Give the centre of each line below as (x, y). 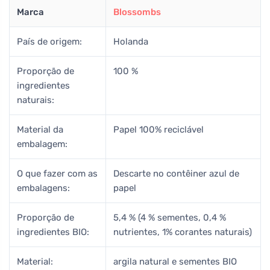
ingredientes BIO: (53, 232)
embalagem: (42, 144)
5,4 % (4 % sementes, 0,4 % (170, 217)
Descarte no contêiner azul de (176, 173)
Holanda (131, 41)
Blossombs (137, 12)
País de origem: (49, 41)
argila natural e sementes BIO (175, 261)
